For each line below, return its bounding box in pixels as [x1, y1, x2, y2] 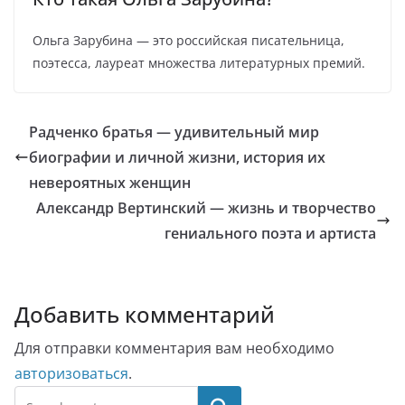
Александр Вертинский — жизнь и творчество [36, 198, 376, 218]
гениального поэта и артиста [165, 223, 376, 243]
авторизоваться [14, 363, 128, 383]
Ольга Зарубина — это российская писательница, [33, 32, 344, 49]
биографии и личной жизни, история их [29, 147, 325, 167]
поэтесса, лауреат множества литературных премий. [33, 54, 365, 71]
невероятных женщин [29, 173, 191, 193]
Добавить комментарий [14, 299, 275, 329]
